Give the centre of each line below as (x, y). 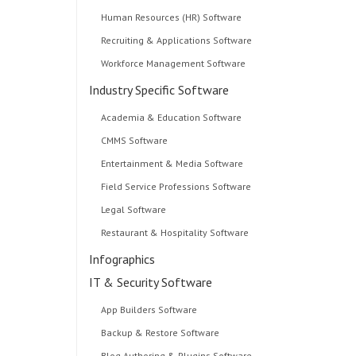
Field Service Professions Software (176, 186)
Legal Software (133, 209)
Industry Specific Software (159, 90)
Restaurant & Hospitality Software (175, 232)
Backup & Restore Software (160, 333)
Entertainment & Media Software (172, 163)
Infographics (122, 259)
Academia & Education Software (171, 117)
